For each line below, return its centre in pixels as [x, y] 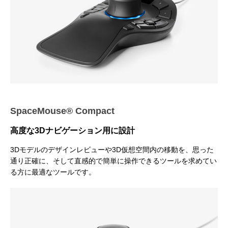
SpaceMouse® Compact [62, 111]
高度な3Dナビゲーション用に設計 [73, 130]
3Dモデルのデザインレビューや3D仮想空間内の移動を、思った [112, 149]
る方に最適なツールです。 [53, 172]
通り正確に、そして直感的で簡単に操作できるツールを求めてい [113, 161]
